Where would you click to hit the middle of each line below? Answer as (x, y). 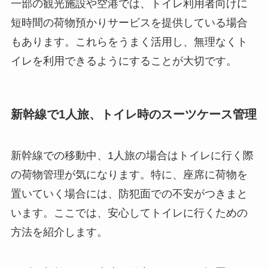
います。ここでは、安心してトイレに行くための (129, 213)
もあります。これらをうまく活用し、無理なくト (129, 42)
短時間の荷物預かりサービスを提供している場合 (129, 23)
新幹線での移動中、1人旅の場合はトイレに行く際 (132, 155)
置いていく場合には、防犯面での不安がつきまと (129, 194)
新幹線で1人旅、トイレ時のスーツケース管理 (133, 114)
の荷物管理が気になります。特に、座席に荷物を (129, 174)
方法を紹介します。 (59, 232)
